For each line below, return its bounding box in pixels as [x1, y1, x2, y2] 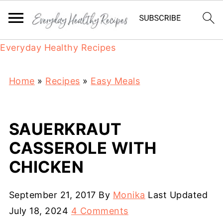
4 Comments [71, 206, 128, 216]
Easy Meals [91, 76, 140, 86]
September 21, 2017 [8, 190, 96, 200]
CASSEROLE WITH [8, 138, 157, 158]
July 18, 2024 [8, 206, 69, 216]
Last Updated [145, 190, 208, 200]
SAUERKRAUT [8, 119, 122, 139]
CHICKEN [8, 157, 84, 177]
